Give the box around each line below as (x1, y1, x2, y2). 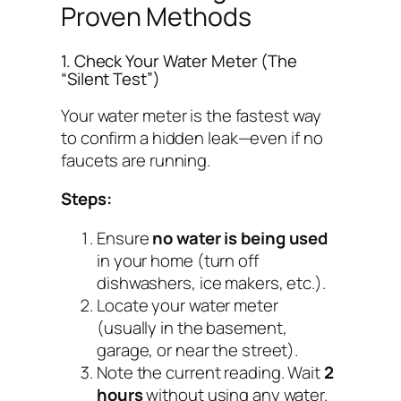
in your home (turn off (97, 248, 259, 272)
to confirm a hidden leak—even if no (61, 125, 323, 149)
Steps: (61, 187, 112, 211)
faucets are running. (61, 148, 210, 172)
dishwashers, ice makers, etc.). (97, 270, 326, 294)
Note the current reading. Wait (97, 360, 324, 384)
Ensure (97, 226, 153, 250)
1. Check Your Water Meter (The (61, 49, 297, 73)
